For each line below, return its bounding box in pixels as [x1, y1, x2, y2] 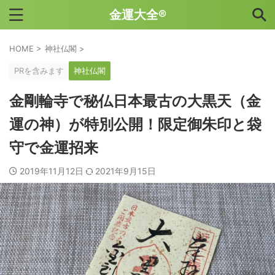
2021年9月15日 [95, 166, 156, 176]
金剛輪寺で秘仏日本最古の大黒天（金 [9, 92, 261, 110]
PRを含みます [14, 66, 64, 76]
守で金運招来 [9, 139, 98, 157]
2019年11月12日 [20, 166, 86, 176]
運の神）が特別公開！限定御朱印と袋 [9, 115, 261, 133]
